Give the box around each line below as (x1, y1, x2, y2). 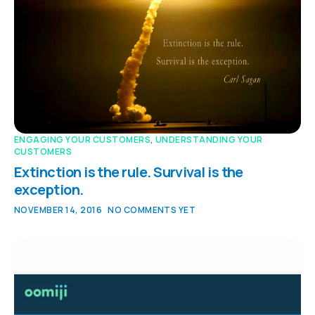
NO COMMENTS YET (108, 204, 196, 217)
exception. (14, 180, 84, 200)
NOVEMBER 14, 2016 (14, 204, 103, 217)
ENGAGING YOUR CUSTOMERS (14, 134, 151, 146)
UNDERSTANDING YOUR (155, 134, 263, 146)
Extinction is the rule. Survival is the (14, 162, 243, 182)
